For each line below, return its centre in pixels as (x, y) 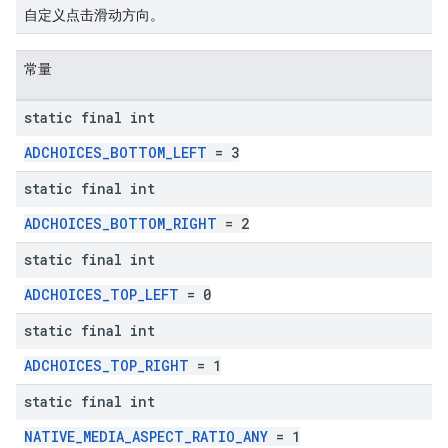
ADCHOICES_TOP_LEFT (101, 294)
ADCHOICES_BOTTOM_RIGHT (120, 223)
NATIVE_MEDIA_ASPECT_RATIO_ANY (146, 436)
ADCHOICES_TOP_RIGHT (106, 365)
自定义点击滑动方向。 (94, 15)
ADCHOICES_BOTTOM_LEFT (115, 152)
